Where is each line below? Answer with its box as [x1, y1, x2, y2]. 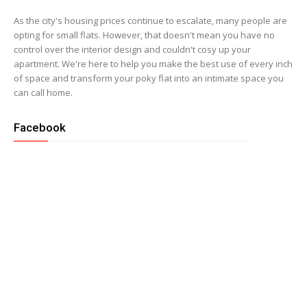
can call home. [14, 86, 75, 99]
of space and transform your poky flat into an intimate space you [14, 71, 284, 84]
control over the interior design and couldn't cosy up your [14, 42, 251, 56]
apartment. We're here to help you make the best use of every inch [14, 57, 293, 70]
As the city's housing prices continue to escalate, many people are [14, 14, 288, 27]
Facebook [14, 120, 66, 134]
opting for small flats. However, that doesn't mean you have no [14, 28, 275, 41]
